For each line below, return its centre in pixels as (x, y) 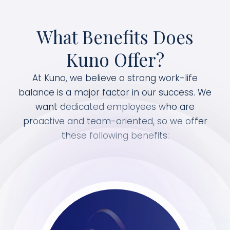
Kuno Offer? (115, 59)
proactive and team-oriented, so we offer (115, 121)
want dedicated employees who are (115, 107)
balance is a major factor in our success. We (115, 92)
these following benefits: (115, 136)
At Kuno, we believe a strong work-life (115, 78)
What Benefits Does (115, 37)
